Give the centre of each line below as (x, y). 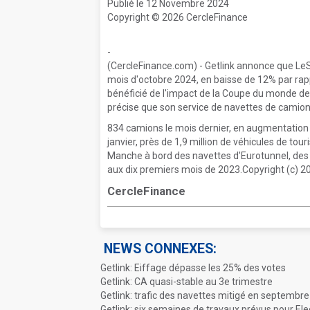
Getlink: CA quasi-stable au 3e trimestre (186, 282)
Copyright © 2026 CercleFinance (177, 17)
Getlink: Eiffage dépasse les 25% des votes (193, 268)
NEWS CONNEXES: (160, 249)
